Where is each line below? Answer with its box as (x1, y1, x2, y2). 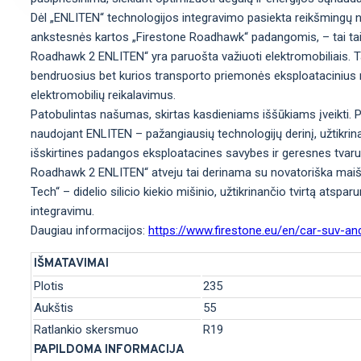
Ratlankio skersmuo (34, 322, 139, 337)
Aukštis (34, 301, 73, 315)
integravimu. (31, 204, 94, 218)
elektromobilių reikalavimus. (31, 88, 176, 102)
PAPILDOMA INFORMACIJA (34, 342, 185, 358)
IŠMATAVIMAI (34, 256, 109, 272)
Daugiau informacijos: (31, 223, 148, 238)
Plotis (34, 279, 64, 293)
